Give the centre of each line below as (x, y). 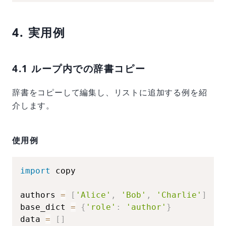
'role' (101, 207)
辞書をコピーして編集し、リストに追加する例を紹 (110, 92)
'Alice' (93, 195)
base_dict (45, 207)
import (35, 171)
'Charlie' (179, 195)
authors (40, 195)
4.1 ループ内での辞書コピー (79, 68)
